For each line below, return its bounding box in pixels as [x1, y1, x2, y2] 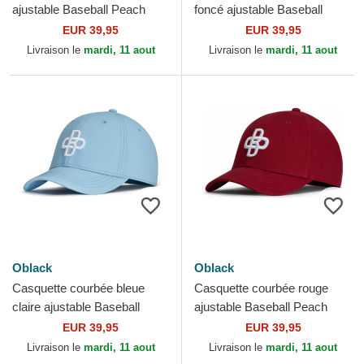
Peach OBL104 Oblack [12, 318, 135, 332]
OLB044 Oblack [194, 318, 279, 332]
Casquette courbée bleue [12, 281, 145, 295]
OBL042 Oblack [12, 21, 97, 35]
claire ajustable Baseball [12, 300, 140, 314]
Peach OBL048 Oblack [194, 21, 317, 35]
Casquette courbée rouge [194, 281, 328, 295]
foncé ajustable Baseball [194, 2, 323, 16]
